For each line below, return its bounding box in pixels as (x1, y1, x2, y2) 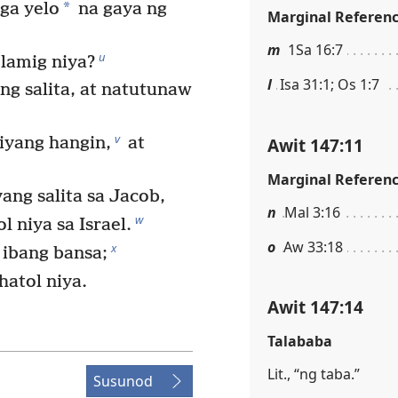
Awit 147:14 (267, 295, 363, 320)
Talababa (267, 331, 332, 352)
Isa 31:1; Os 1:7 (280, 75, 379, 94)
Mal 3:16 (284, 202, 340, 222)
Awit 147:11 (267, 132, 363, 157)
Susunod (93, 371, 153, 392)
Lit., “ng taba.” (267, 364, 360, 385)
